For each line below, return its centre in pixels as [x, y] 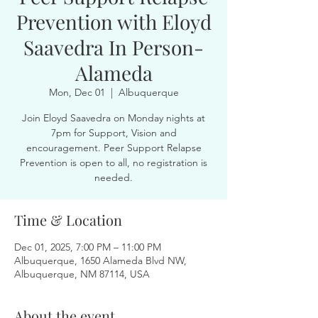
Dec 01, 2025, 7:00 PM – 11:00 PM [88, 247]
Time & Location [68, 220]
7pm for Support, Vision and [114, 133]
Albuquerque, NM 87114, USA [82, 274]
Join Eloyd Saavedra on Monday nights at [114, 118]
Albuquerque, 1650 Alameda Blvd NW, [100, 261]
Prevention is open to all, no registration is [114, 163]
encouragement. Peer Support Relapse [114, 148]
